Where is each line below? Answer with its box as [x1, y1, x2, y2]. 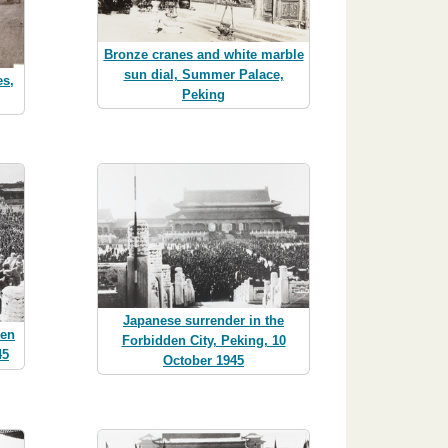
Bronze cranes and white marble [103, 46, 304, 62]
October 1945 [163, 353, 244, 369]
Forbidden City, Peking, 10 [121, 333, 286, 349]
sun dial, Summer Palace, [123, 66, 284, 82]
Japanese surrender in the [123, 313, 284, 329]
